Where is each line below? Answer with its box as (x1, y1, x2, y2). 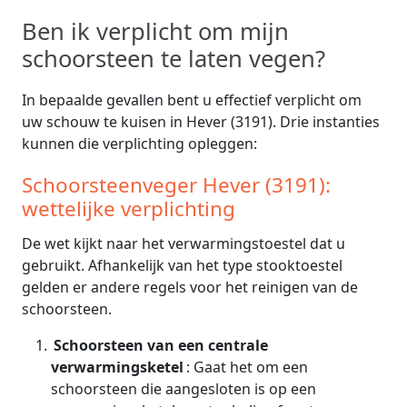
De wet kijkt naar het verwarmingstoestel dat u (22, 233, 345, 253)
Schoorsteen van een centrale (54, 334, 268, 355)
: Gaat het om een (186, 356, 308, 377)
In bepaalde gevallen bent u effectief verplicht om (22, 89, 362, 110)
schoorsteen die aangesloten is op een (51, 378, 316, 399)
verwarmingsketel (51, 356, 184, 377)
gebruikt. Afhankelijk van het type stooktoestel (22, 254, 342, 275)
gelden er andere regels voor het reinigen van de (22, 276, 358, 297)
